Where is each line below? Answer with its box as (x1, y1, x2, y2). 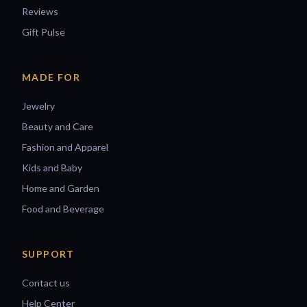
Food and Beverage (22, 202, 104, 214)
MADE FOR (22, 71, 81, 83)
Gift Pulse (22, 25, 65, 38)
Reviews (22, 5, 58, 17)
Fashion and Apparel (22, 140, 108, 153)
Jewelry (22, 99, 55, 112)
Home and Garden (22, 182, 99, 194)
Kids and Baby (22, 161, 82, 173)
